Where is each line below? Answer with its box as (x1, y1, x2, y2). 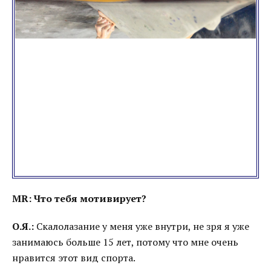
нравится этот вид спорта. (12, 251, 135, 264)
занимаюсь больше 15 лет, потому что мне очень (12, 235, 238, 249)
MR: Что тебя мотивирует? (12, 192, 146, 205)
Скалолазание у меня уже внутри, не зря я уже (34, 220, 249, 233)
